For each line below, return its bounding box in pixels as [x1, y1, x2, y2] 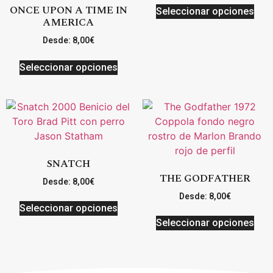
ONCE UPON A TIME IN [9, 2, 127, 19]
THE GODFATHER [159, 171, 250, 187]
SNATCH [46, 156, 90, 172]
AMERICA [43, 15, 94, 31]
